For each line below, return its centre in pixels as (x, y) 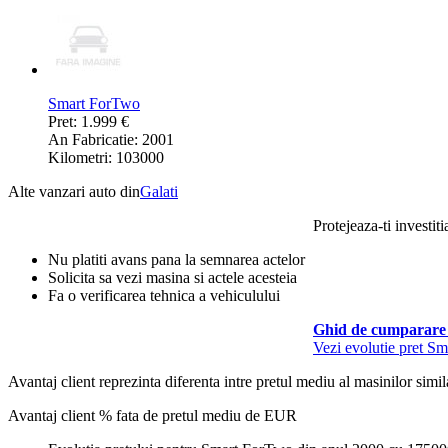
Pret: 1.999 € (88, 121)
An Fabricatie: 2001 (111, 139)
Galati (159, 191)
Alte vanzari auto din (74, 191)
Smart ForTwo (94, 103)
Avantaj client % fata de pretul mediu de (136, 415)
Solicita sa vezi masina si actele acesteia (172, 277)
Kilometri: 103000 (106, 157)
